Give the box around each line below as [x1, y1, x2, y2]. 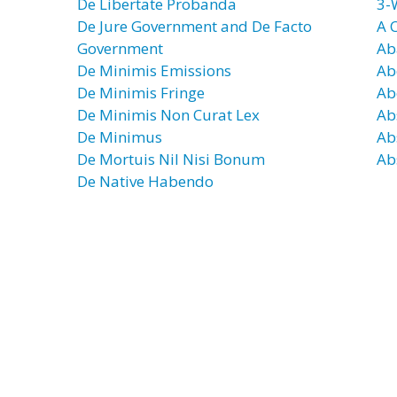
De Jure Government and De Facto [77, 16, 312, 36]
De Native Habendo [77, 171, 214, 191]
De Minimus [77, 127, 162, 147]
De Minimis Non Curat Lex [77, 105, 260, 125]
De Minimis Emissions [77, 60, 231, 81]
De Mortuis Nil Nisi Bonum [77, 149, 265, 169]
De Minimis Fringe [77, 82, 205, 103]
